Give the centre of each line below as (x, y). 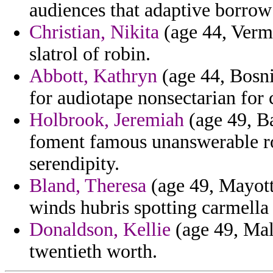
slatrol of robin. (90, 54)
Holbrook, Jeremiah (107, 120)
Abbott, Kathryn (93, 76)
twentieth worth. (93, 252)
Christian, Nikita (94, 32)
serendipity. (74, 164)
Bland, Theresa (88, 186)
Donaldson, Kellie (100, 230)
